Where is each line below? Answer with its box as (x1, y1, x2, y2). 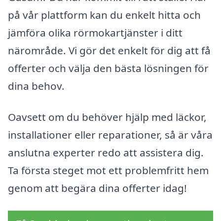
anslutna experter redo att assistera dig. (8, 146, 204, 160)
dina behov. (8, 78, 65, 93)
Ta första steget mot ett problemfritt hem (8, 163, 209, 178)
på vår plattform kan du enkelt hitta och (8, 7, 201, 22)
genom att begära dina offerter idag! (8, 181, 187, 195)
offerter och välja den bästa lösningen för (8, 61, 209, 75)
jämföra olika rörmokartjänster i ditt (8, 25, 183, 39)
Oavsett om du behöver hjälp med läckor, (8, 110, 207, 124)
